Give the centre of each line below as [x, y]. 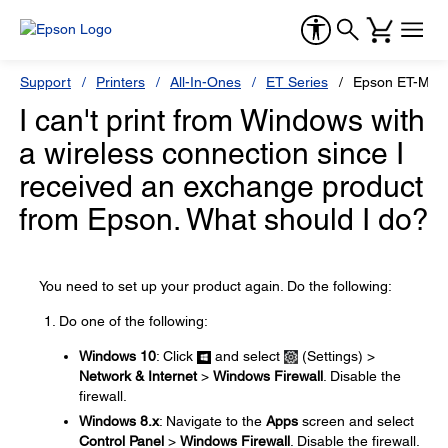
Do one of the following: [133, 321]
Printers [120, 82]
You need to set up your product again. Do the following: [215, 286]
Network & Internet [138, 376]
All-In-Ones [205, 82]
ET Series [297, 82]
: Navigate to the [212, 421]
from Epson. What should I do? [224, 219]
